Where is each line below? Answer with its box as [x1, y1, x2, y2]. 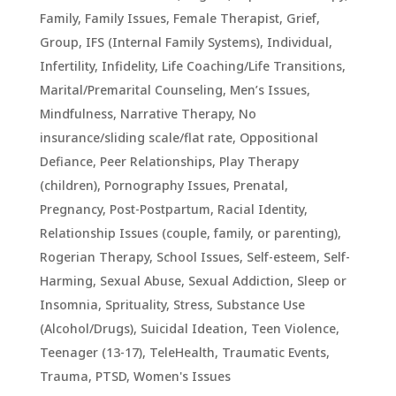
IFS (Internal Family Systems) [85, 34, 260, 50]
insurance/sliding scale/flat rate [39, 129, 232, 146]
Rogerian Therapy [39, 248, 149, 265]
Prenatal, [232, 177, 288, 194]
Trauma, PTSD [39, 368, 126, 385]
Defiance [39, 153, 93, 170]
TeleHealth [148, 344, 215, 361]
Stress [172, 296, 209, 313]
